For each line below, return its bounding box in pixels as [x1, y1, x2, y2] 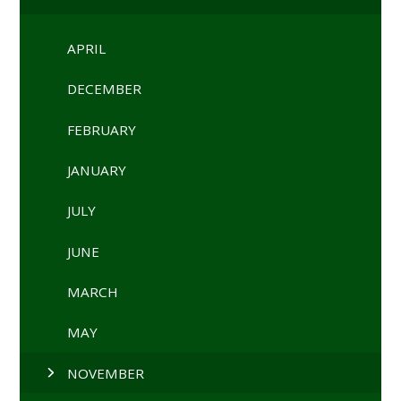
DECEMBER [67, 80, 142, 98]
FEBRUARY [67, 120, 137, 139]
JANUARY [67, 160, 127, 179]
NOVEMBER [67, 363, 145, 382]
